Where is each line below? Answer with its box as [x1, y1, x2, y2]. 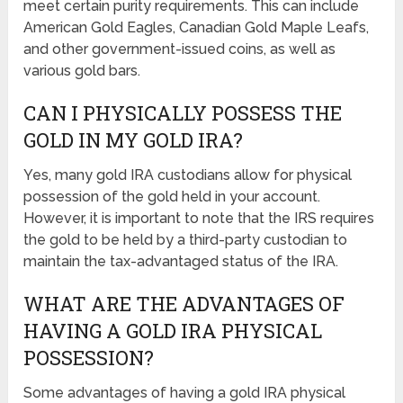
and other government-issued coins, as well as [23, 40, 336, 58]
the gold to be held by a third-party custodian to [23, 230, 348, 248]
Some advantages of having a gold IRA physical [23, 383, 346, 401]
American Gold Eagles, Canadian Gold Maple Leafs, [23, 18, 370, 36]
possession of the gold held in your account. [23, 187, 321, 205]
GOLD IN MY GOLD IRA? [23, 126, 244, 153]
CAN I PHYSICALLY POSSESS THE [23, 99, 343, 126]
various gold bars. [23, 61, 141, 79]
